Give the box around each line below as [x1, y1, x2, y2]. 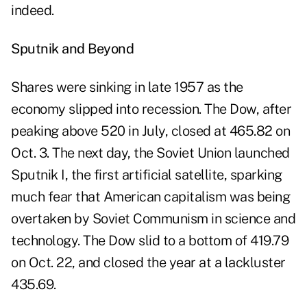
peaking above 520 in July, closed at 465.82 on [11, 123, 290, 140]
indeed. [11, 2, 54, 19]
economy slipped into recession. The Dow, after [11, 101, 291, 118]
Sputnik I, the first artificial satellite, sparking [11, 167, 282, 184]
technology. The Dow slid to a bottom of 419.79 [11, 232, 288, 249]
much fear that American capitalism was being [11, 188, 290, 206]
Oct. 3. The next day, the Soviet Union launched [11, 145, 290, 162]
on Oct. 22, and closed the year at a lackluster [11, 254, 286, 271]
